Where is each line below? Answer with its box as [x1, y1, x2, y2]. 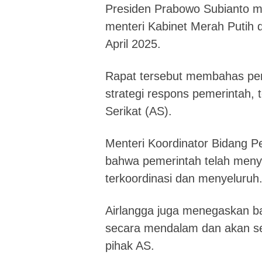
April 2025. [105, 37, 161, 50]
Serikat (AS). [105, 105, 172, 118]
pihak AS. [105, 239, 154, 252]
